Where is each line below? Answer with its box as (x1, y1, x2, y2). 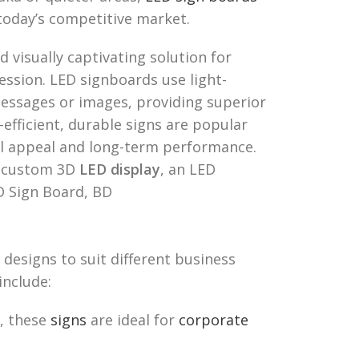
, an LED (160, 159, 216, 179)
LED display (79, 159, 160, 179)
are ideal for (87, 309, 179, 329)
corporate (179, 309, 248, 329)
